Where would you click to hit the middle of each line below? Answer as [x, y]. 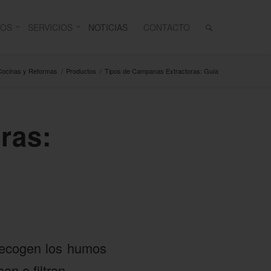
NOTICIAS [108, 27]
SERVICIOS [51, 27]
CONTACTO [167, 27]
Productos [81, 71]
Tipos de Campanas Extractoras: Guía [162, 71]
